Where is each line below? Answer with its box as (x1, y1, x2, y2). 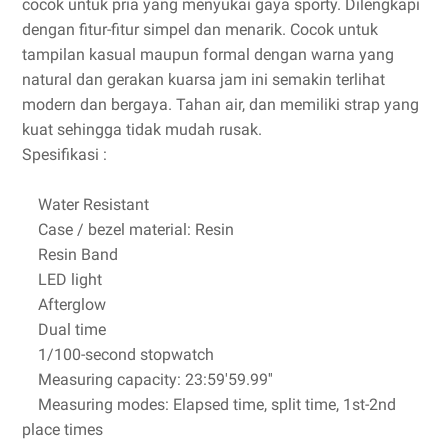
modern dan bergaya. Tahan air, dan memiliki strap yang (22, 95, 419, 114)
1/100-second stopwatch (22, 345, 214, 364)
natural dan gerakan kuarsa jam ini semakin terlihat (22, 70, 389, 89)
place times (22, 420, 103, 439)
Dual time (22, 320, 106, 339)
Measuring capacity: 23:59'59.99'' (22, 370, 273, 389)
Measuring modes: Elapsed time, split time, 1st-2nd (22, 395, 396, 414)
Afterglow (22, 295, 106, 314)
